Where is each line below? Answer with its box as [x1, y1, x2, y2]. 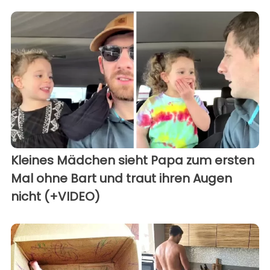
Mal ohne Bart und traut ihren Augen [11, 169, 232, 187]
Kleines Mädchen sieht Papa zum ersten [11, 151, 254, 169]
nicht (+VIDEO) [11, 187, 100, 205]
